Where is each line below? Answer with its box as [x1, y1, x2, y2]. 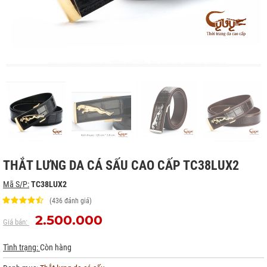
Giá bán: [3, 218, 29, 226]
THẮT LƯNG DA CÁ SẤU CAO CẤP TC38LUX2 [3, 158, 239, 173]
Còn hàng [40, 243, 72, 252]
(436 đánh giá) [49, 197, 92, 205]
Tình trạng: [3, 243, 40, 252]
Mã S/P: [3, 179, 29, 189]
